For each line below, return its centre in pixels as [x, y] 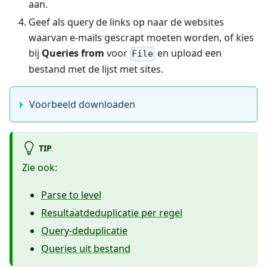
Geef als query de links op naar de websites [126, 22]
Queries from [73, 53]
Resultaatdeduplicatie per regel [112, 212]
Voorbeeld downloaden [82, 105]
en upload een [189, 53]
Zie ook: [40, 167]
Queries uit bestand [86, 248]
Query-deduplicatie [84, 230]
